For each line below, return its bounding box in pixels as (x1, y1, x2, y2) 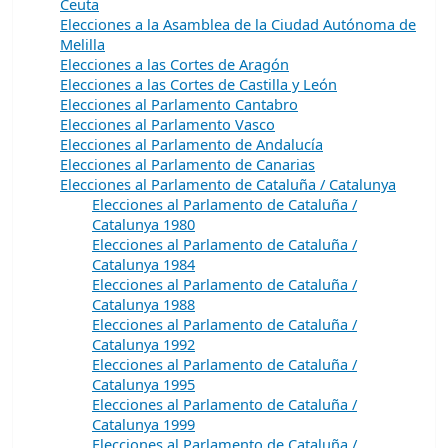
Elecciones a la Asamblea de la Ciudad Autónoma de (60, 13, 416, 34)
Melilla (60, 33, 105, 54)
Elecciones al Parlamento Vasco (60, 113, 275, 134)
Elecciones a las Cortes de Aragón (60, 53, 289, 74)
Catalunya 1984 (92, 253, 195, 274)
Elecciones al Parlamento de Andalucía (60, 133, 323, 154)
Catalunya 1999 (92, 413, 195, 434)
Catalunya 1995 (92, 373, 195, 394)
